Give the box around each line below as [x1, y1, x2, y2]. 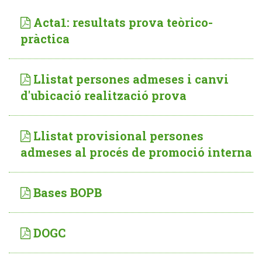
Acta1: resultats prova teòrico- [33, 15, 213, 30]
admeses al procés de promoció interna [20, 144, 252, 160]
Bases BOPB [33, 185, 102, 200]
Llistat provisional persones [33, 128, 204, 143]
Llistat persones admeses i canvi [33, 71, 229, 87]
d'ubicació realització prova [20, 88, 187, 103]
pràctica [20, 31, 70, 46]
